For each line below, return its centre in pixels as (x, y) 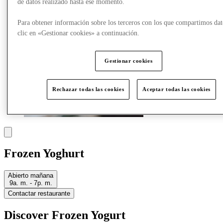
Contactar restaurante (39, 194)
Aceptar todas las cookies (176, 89)
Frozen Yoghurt (44, 154)
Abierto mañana (31, 176)
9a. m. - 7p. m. (31, 183)
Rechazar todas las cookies (88, 89)
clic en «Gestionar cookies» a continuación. (79, 33)
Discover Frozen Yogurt (65, 215)
